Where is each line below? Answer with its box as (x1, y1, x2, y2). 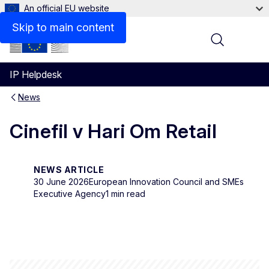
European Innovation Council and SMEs (89, 176, 244, 187)
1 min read (106, 188, 145, 199)
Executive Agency (34, 188, 106, 199)
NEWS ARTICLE (34, 164, 104, 175)
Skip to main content (12, 21, 114, 34)
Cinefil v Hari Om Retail (10, 119, 217, 144)
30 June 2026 (34, 176, 89, 187)
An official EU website (24, 3, 109, 13)
